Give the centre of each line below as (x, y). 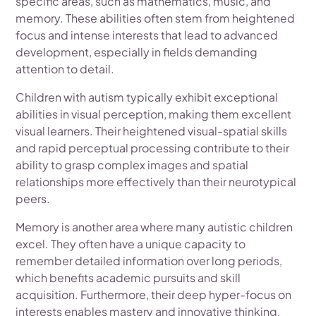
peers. (33, 199)
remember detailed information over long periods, (149, 261)
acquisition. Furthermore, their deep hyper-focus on (154, 294)
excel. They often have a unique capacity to (131, 244)
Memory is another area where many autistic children (154, 227)
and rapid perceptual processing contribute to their (153, 148)
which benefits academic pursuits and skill (128, 278)
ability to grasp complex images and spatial (132, 165)
